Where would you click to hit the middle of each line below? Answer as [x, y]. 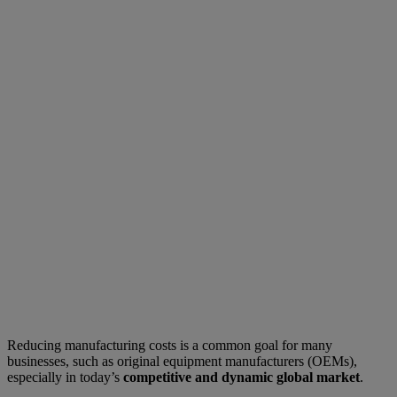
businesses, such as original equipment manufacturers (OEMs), [182, 361]
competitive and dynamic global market [241, 377]
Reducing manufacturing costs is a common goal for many [170, 345]
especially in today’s [65, 377]
